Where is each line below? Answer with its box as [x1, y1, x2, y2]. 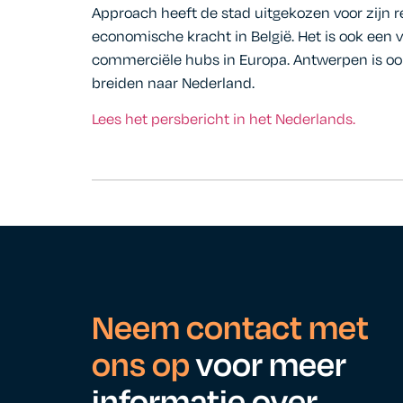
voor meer [196, 341, 346, 390]
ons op [92, 341, 196, 390]
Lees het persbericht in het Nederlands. [92, 109, 355, 130]
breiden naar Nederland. [92, 72, 255, 94]
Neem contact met [92, 304, 369, 354]
